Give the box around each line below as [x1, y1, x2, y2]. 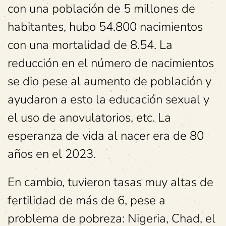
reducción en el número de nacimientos [8, 55, 214, 71]
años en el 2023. [8, 146, 96, 162]
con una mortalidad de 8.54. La [8, 37, 173, 53]
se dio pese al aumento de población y [8, 73, 211, 89]
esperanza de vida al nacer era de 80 [8, 128, 204, 144]
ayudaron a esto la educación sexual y [8, 91, 209, 107]
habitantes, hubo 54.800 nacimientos [8, 19, 203, 35]
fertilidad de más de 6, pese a [8, 192, 165, 208]
